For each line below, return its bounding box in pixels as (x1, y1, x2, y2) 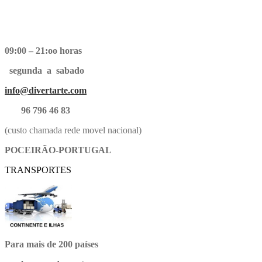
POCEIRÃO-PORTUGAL (5, 144, 112, 155)
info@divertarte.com (5, 85, 87, 95)
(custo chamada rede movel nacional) (5, 125, 142, 135)
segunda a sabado (5, 65, 84, 75)
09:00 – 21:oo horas (5, 45, 82, 56)
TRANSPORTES (5, 164, 71, 175)
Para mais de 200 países (5, 239, 98, 249)
